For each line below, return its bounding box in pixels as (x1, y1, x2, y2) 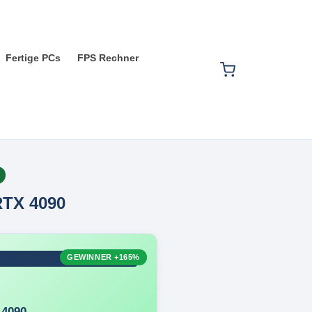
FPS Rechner (77, 52, 139, 63)
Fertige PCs (6, 52, 61, 63)
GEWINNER (67, 253, 115, 261)
